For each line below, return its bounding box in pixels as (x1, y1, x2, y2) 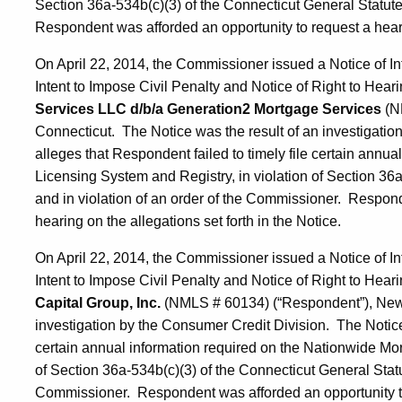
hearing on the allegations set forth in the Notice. (35, 213, 341, 229)
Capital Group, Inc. (35, 294, 164, 310)
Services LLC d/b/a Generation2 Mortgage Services (35, 100, 381, 117)
